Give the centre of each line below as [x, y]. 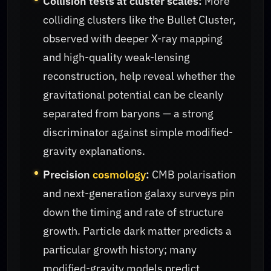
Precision [68, 174]
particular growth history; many [120, 249]
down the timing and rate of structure [134, 212]
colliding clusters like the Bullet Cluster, [140, 19]
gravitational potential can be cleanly [133, 94]
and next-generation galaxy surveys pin [139, 193]
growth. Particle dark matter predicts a [138, 230]
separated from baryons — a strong [129, 113]
